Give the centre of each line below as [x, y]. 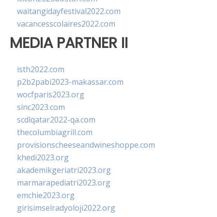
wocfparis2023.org [51, 95]
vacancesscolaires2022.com [66, 24]
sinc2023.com [41, 107]
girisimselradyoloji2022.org [66, 208]
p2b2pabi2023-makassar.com [70, 82]
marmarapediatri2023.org [64, 183]
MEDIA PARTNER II [69, 43]
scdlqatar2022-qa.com [56, 120]
